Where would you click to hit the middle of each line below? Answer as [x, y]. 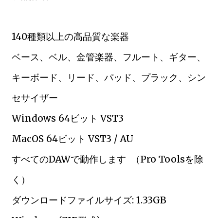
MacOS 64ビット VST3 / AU [73, 139]
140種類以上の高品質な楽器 [70, 36]
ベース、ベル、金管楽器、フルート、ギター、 [109, 57]
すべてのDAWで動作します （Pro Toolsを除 [108, 159]
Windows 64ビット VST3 [68, 118]
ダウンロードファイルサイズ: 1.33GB [89, 200]
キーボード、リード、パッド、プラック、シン [109, 77]
